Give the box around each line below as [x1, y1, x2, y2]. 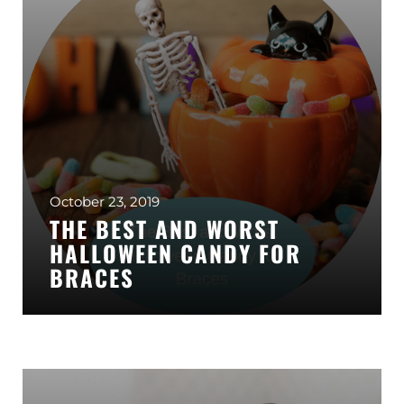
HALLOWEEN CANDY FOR [50, 236, 301, 270]
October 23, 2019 [50, 193, 160, 210]
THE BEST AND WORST [50, 212, 280, 245]
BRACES [50, 261, 134, 294]
